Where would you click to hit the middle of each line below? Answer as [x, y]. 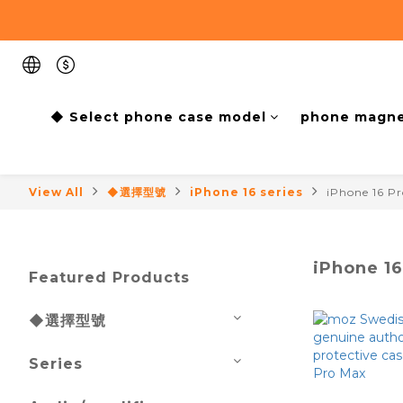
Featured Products [109, 278]
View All [56, 192]
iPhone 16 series [246, 192]
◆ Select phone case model [158, 117]
